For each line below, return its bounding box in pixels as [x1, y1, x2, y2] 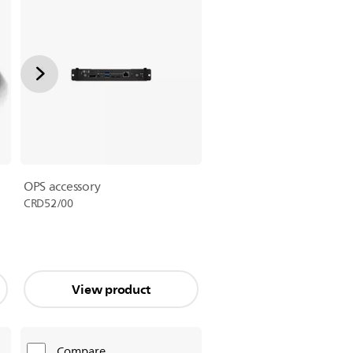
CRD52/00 [23, 195, 73, 213]
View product [72, 278, 150, 300]
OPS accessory [23, 176, 101, 197]
